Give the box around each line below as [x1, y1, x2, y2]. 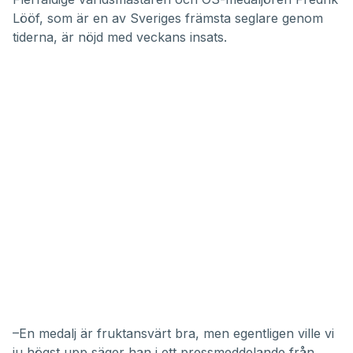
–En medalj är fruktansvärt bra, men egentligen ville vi [13, 325, 334, 341]
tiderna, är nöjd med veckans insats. [13, 28, 227, 45]
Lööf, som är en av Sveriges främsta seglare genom [13, 9, 323, 26]
